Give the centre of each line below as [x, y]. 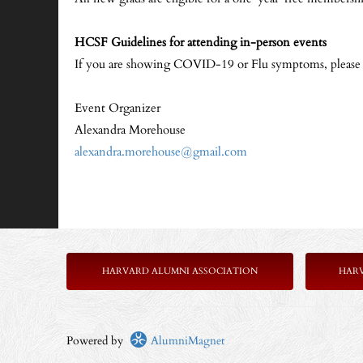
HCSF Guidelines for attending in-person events [201, 43]
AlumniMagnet [186, 341]
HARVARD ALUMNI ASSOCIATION [180, 271]
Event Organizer [117, 108]
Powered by [98, 341]
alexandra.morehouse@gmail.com [161, 152]
